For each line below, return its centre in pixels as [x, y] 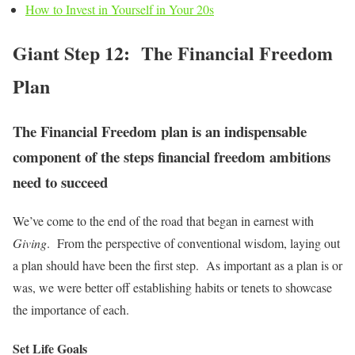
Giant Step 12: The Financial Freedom [173, 53]
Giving [30, 242]
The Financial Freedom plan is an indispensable [160, 131]
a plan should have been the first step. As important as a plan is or [177, 265]
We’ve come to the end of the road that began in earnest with [163, 220]
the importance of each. [71, 309]
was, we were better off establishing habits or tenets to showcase [172, 287]
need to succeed [60, 181]
